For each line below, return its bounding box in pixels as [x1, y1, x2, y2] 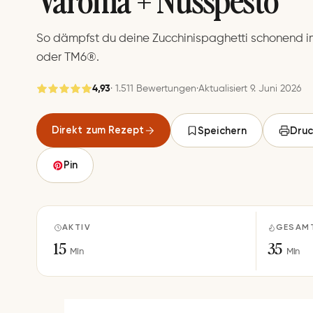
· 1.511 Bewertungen [110, 84, 196, 94]
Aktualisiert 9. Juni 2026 [198, 84, 301, 94]
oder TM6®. [36, 52, 99, 64]
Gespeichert [36, 116, 99, 128]
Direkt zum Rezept [52, 124, 145, 137]
